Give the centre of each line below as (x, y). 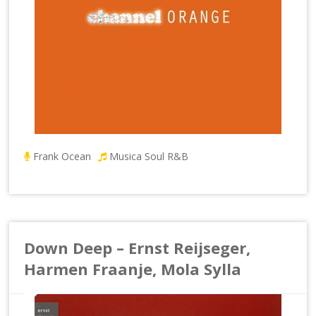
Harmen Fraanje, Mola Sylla (133, 268)
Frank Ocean (62, 156)
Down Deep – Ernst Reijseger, (138, 247)
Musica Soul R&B (149, 156)
